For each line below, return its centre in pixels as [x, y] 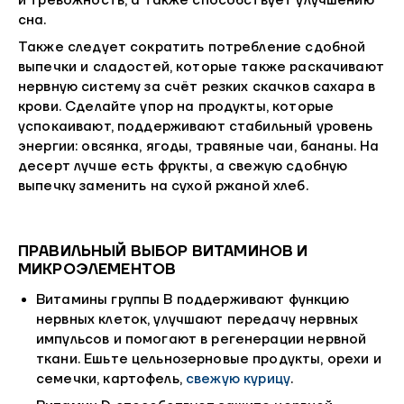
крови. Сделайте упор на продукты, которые [176, 107]
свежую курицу [238, 380]
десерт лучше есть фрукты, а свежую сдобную [183, 167]
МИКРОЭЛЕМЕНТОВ [97, 269]
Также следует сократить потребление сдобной [192, 48]
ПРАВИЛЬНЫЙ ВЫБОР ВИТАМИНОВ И [163, 251]
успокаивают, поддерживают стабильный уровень [196, 127]
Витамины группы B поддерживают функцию [193, 300]
